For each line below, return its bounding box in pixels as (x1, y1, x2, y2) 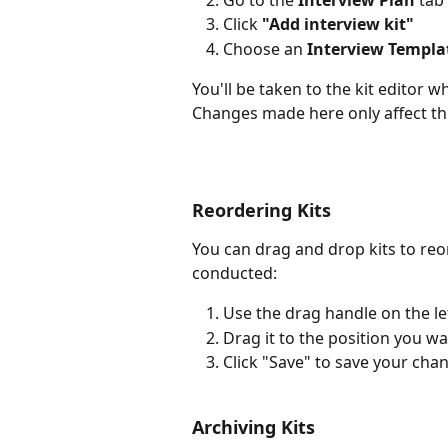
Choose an (223, 37, 307, 60)
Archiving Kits (192, 414, 315, 439)
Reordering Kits (192, 198, 331, 223)
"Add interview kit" (262, 13, 414, 36)
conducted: (192, 262, 277, 285)
